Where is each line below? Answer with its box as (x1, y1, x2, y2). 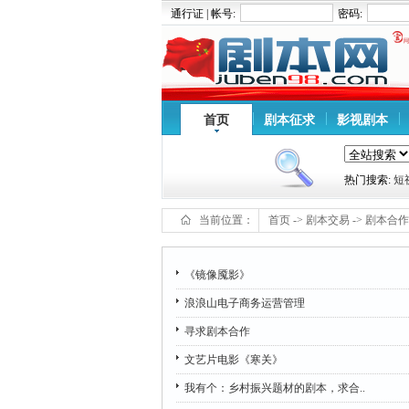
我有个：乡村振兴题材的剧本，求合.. (184, 382, 365, 394)
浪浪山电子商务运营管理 (184, 297, 305, 309)
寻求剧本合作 (184, 325, 250, 338)
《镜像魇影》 (184, 268, 250, 281)
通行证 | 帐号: (171, 7, 236, 20)
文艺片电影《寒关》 (184, 353, 283, 366)
